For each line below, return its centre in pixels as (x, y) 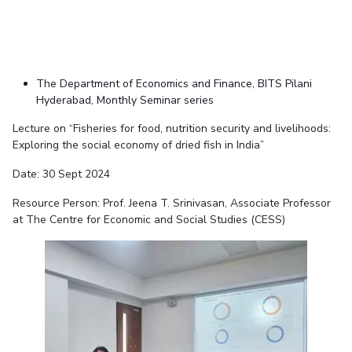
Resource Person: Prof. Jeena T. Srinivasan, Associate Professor (171, 203)
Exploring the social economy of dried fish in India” (138, 145)
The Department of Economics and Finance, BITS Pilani (174, 84)
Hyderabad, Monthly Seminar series (125, 101)
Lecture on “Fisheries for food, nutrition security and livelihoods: (171, 129)
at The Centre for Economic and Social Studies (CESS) (148, 220)
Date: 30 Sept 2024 (61, 174)
